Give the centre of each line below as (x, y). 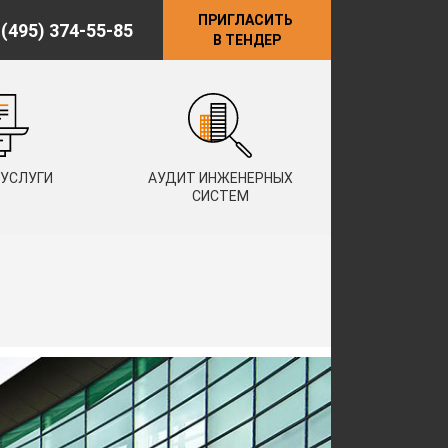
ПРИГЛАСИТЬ (247, 20)
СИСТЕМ (220, 196)
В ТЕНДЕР (247, 40)
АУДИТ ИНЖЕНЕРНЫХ (220, 178)
